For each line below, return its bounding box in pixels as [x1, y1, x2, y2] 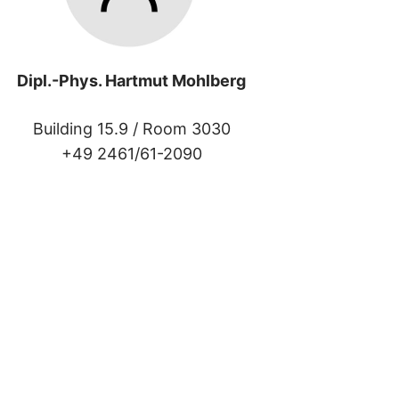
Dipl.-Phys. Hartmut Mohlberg [17, 71, 247, 91]
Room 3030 [142, 119, 231, 139]
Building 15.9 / [32, 119, 142, 139]
